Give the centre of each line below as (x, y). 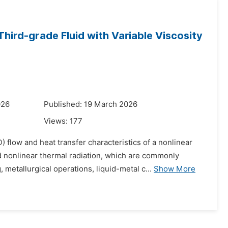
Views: (57, 121)
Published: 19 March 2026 (91, 104)
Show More (175, 169)
